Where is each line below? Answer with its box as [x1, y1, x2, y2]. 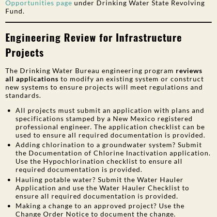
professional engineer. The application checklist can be [15, 122, 205, 131]
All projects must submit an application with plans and [15, 106, 205, 114]
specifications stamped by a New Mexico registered [15, 114, 193, 123]
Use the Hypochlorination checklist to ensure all [15, 157, 183, 165]
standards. [5, 91, 42, 99]
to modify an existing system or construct [61, 74, 204, 83]
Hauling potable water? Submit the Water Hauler [15, 175, 184, 184]
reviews [174, 66, 203, 75]
